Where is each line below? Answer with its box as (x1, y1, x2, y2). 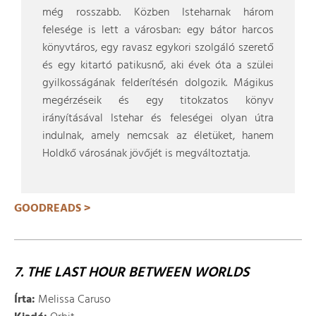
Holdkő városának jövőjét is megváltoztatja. (42, 145, 250, 163)
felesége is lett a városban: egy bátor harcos (42, 21, 274, 39)
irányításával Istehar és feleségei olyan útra (42, 109, 274, 128)
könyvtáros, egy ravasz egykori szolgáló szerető (42, 39, 274, 57)
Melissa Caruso (35, 291, 111, 309)
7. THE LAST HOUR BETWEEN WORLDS (14, 262, 249, 284)
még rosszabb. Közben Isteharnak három (42, 4, 274, 22)
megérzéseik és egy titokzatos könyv (42, 92, 274, 110)
